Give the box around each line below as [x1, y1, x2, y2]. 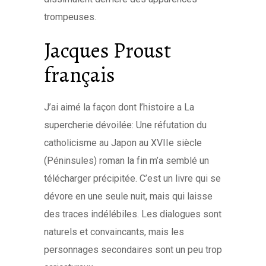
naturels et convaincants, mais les [44, 226, 184, 237]
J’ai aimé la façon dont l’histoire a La [44, 102, 194, 113]
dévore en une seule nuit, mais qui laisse [44, 191, 213, 202]
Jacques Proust [44, 36, 171, 65]
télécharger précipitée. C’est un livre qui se [44, 173, 221, 184]
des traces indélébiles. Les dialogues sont [44, 208, 221, 220]
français [44, 60, 115, 89]
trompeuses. [44, 11, 96, 23]
